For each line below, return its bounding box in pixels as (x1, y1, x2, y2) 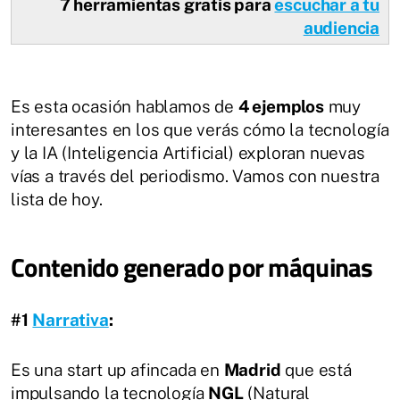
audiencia (303, 18, 379, 37)
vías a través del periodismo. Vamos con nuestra (11, 166, 380, 186)
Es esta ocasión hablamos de (11, 96, 238, 116)
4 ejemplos (237, 96, 324, 116)
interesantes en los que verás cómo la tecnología (11, 120, 389, 139)
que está (280, 360, 352, 379)
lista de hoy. (11, 189, 103, 209)
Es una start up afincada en (11, 360, 224, 379)
